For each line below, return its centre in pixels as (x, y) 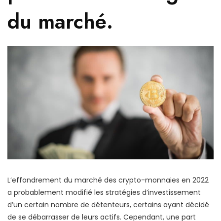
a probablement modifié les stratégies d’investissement (104, 192)
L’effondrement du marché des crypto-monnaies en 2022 (108, 180)
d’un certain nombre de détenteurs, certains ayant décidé (108, 204)
